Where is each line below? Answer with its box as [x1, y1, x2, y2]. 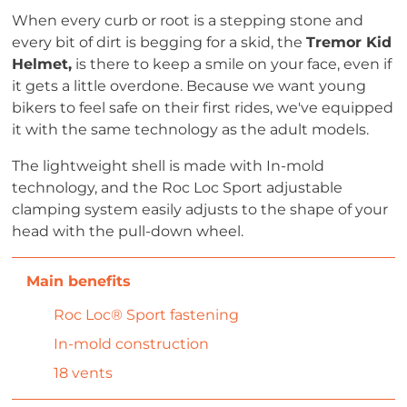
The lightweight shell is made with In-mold [12, 157, 325, 174]
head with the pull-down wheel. [12, 223, 244, 240]
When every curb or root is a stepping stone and [12, 12, 364, 29]
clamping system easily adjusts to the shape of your [12, 201, 389, 218]
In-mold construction [54, 335, 210, 352]
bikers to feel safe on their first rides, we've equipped [12, 99, 394, 116]
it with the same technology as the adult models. [12, 121, 370, 138]
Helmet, [12, 55, 73, 73]
